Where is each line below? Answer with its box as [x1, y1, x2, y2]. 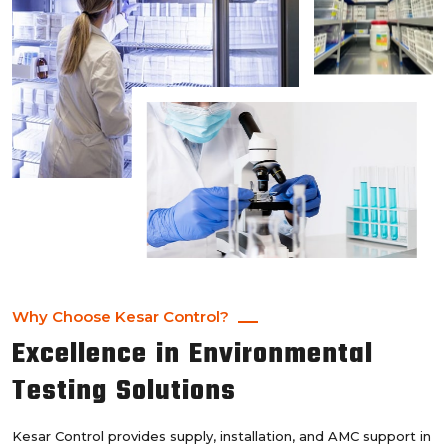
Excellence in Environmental [12, 333, 373, 377]
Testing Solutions [12, 370, 236, 414]
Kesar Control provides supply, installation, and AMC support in [12, 428, 431, 445]
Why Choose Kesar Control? [12, 307, 229, 327]
